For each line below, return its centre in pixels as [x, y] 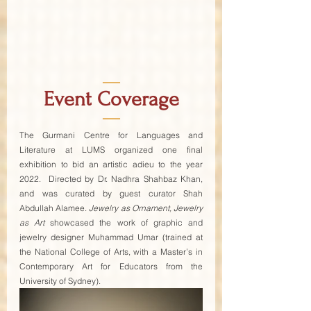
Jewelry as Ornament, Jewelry [146, 208]
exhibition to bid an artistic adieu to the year [111, 165]
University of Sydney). [60, 281]
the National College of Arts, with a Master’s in [111, 252]
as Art [32, 223]
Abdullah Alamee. [54, 208]
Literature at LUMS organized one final [111, 150]
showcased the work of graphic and [124, 223]
